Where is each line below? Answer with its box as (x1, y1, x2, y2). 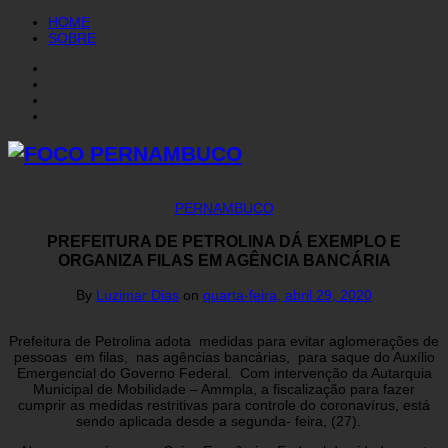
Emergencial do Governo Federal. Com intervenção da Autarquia (16, 364, 432, 381)
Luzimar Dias (96, 286, 179, 303)
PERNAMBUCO (174, 199, 274, 216)
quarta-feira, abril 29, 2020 (203, 286, 372, 303)
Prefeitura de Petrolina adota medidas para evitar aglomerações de (9, 332, 439, 349)
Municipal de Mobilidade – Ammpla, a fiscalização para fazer (33, 380, 415, 397)
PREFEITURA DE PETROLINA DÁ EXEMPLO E (47, 232, 401, 251)
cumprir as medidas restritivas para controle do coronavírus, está (18, 396, 430, 413)
